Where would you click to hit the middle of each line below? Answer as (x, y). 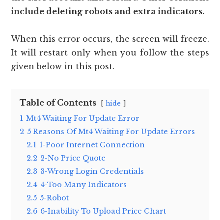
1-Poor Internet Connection (92, 145)
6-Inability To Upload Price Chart (103, 211)
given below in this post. (63, 67)
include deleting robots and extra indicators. (108, 12)
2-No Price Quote (73, 158)
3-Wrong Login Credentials (92, 172)
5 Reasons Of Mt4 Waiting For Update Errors (111, 132)
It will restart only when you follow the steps (110, 53)
